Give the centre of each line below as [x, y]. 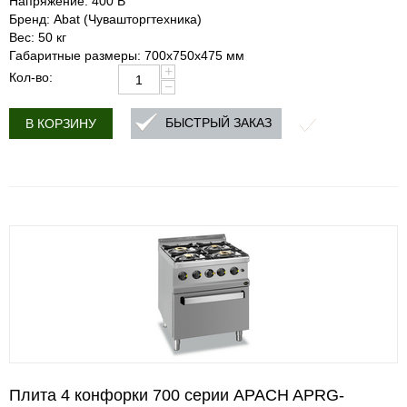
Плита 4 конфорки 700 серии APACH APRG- [177, 395]
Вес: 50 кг [38, 37]
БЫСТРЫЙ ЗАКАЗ [218, 123]
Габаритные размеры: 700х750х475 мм [127, 55]
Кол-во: [31, 77]
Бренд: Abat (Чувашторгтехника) [105, 19]
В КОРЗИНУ [61, 124]
